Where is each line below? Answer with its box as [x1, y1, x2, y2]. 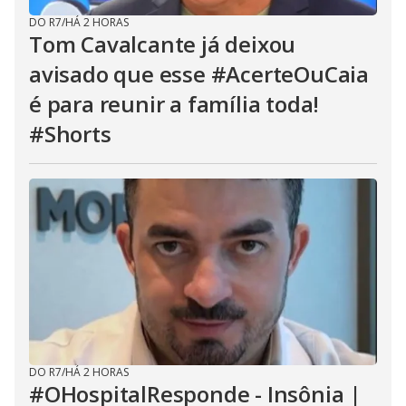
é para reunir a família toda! [29, 89, 320, 119]
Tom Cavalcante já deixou [29, 29, 296, 59]
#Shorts [29, 119, 111, 149]
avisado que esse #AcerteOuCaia [29, 59, 369, 89]
